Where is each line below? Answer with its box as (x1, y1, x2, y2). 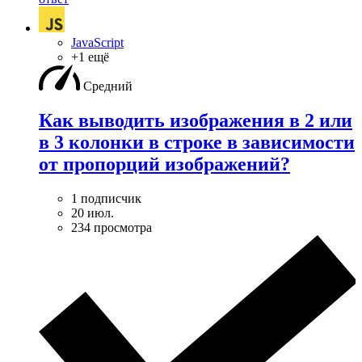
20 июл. (71, 205, 114, 220)
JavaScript (71, 35, 124, 49)
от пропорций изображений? (39, 153, 290, 175)
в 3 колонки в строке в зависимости (39, 131, 355, 153)
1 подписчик (71, 191, 141, 205)
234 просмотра (71, 220, 152, 234)
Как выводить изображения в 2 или (39, 109, 352, 131)
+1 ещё (71, 49, 109, 64)
